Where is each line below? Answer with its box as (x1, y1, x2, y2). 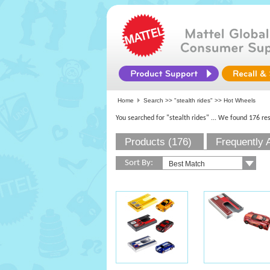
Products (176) (125, 136, 192, 148)
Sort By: (125, 159, 153, 168)
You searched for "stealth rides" (116, 115, 209, 122)
